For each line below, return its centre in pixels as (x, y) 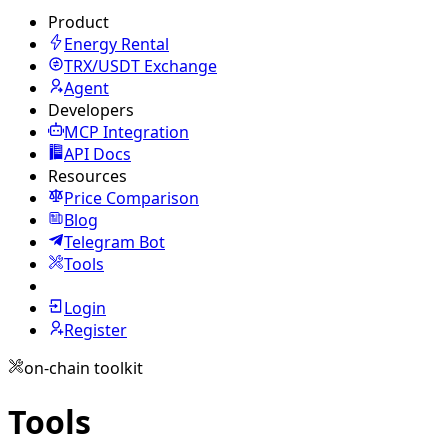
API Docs (97, 154)
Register (95, 330)
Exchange (180, 66)
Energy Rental (116, 44)
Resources (87, 176)
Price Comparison (131, 198)
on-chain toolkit (83, 368)
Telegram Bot (114, 242)
